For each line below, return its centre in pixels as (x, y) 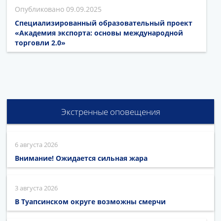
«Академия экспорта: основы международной (99, 33)
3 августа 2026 (36, 188)
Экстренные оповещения (110, 111)
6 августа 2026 (36, 144)
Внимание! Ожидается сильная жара (81, 158)
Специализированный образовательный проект (104, 23)
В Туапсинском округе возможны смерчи (90, 201)
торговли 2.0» (40, 42)
